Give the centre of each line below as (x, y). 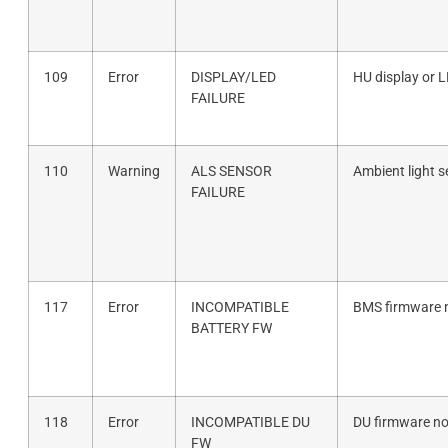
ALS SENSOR (231, 171)
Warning (133, 171)
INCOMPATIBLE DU (250, 422)
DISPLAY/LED (233, 77)
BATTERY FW (231, 328)
